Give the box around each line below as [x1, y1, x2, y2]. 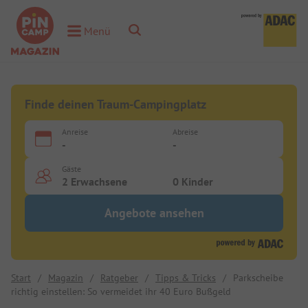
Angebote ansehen [104, 205, 204, 221]
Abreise [173, 126, 198, 137]
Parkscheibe [233, 272, 283, 284]
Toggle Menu [67, 31, 136, 47]
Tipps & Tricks [155, 272, 216, 284]
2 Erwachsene [62, 175, 127, 188]
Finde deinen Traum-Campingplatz [25, 96, 206, 112]
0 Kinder [173, 175, 213, 188]
